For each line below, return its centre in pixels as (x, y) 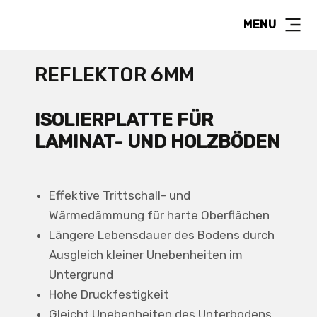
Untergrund (81, 275)
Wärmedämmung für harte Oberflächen (159, 215)
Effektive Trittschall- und (119, 195)
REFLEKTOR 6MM (114, 75)
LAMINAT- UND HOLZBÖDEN (157, 142)
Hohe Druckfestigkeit (109, 294)
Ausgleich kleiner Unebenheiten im (145, 255)
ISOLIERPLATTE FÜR (123, 120)
